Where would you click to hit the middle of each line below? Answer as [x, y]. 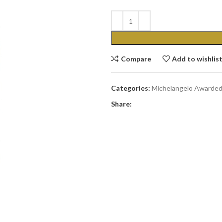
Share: [121, 104]
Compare [136, 58]
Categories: [131, 88]
